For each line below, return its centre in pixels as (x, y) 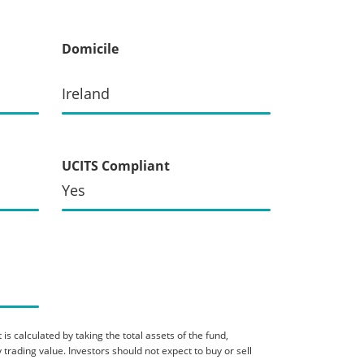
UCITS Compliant (116, 165)
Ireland (86, 93)
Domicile (90, 48)
